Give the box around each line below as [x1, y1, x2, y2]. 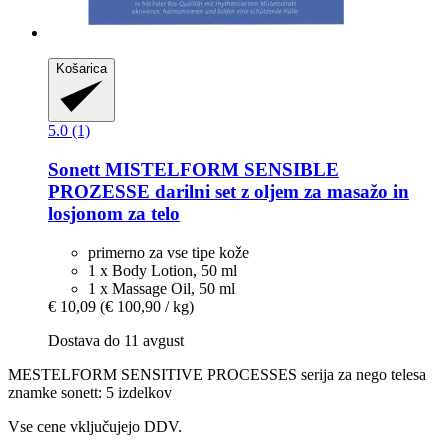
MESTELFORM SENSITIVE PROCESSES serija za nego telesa [8, 365, 426, 383]
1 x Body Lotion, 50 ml [88, 261, 237, 279]
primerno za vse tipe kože [88, 243, 249, 261]
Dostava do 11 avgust [48, 331, 184, 349]
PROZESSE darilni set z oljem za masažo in [48, 180, 409, 202]
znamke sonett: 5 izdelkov [8, 383, 172, 401]
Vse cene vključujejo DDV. [8, 417, 182, 435]
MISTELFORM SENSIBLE [100, 158, 339, 180]
